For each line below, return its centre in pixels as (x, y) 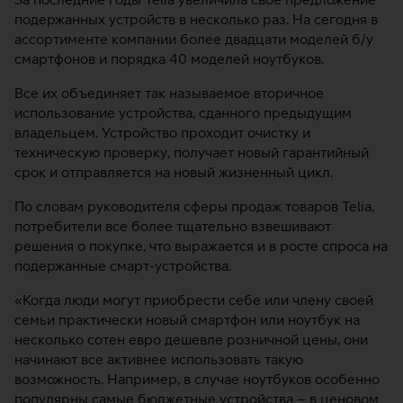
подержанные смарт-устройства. (123, 265)
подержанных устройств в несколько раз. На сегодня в (196, 19)
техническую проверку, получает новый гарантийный (192, 152)
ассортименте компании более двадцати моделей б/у (194, 39)
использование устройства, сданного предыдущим (183, 112)
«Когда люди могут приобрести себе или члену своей (194, 300)
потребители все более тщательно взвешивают (173, 226)
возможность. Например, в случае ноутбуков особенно (197, 379)
